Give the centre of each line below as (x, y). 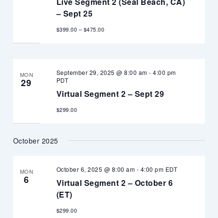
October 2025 (36, 140)
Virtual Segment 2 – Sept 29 (110, 94)
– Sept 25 (74, 14)
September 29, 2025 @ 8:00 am (102, 73)
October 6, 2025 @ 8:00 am (96, 169)
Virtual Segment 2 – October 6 (115, 183)
